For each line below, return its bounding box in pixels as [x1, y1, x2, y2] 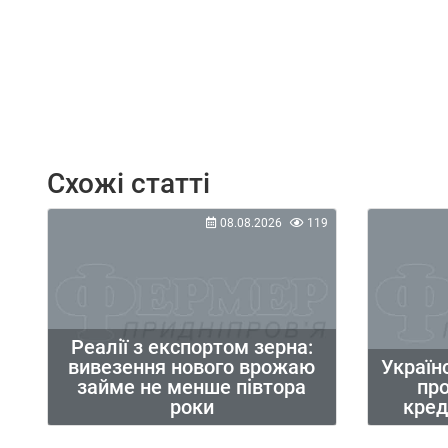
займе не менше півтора [77, 374, 307, 399]
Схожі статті [47, 167, 210, 201]
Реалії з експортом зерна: [70, 334, 313, 359]
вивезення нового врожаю [68, 354, 316, 379]
